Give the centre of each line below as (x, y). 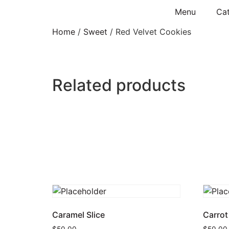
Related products (119, 85)
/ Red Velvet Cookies (149, 32)
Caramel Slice (78, 214)
